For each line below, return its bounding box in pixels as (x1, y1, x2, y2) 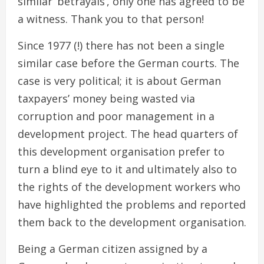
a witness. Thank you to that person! (18, 11, 204, 26)
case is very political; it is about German (18, 73, 221, 88)
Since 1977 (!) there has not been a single (18, 38, 225, 52)
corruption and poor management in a (18, 108, 214, 123)
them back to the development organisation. (18, 214, 246, 229)
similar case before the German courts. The (18, 55, 239, 70)
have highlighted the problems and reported (18, 197, 246, 212)
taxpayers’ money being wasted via (18, 91, 195, 105)
